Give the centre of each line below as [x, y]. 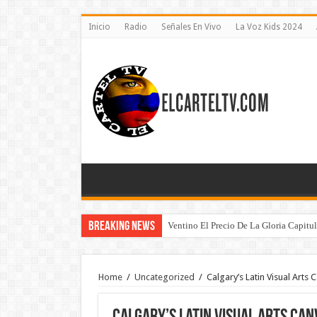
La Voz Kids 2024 [269, 27]
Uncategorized [164, 277]
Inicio [99, 27]
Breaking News [121, 227]
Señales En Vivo [191, 27]
